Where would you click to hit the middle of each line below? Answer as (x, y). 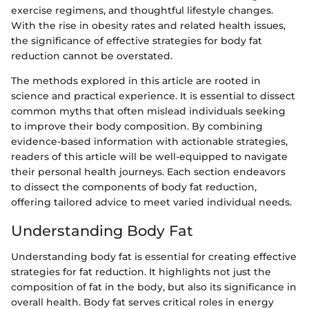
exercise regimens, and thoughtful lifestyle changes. (142, 10)
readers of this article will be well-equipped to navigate (149, 156)
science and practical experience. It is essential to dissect (153, 96)
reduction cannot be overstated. (92, 56)
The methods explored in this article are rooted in (136, 80)
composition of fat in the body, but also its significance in (154, 287)
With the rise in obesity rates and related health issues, (148, 25)
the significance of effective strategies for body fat (137, 40)
